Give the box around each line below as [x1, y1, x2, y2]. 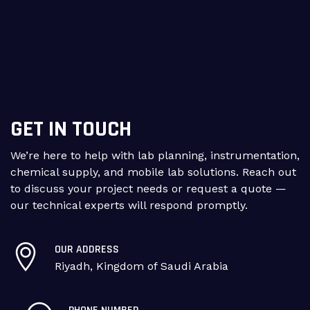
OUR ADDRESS [55, 242, 119, 257]
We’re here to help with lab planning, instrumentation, [10, 149, 300, 162]
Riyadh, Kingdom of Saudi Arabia [55, 259, 228, 273]
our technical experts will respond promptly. [10, 199, 248, 212]
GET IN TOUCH [10, 115, 131, 143]
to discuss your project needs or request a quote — [10, 182, 286, 195]
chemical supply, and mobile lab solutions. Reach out [10, 165, 296, 179]
